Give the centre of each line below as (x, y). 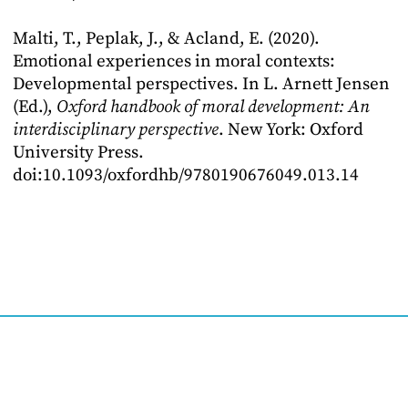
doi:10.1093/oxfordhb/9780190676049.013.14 (186, 175)
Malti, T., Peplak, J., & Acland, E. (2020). (166, 39)
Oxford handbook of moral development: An (213, 107)
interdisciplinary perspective (116, 130)
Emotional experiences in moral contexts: (174, 61)
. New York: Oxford (291, 130)
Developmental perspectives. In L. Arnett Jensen (201, 84)
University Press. (78, 153)
